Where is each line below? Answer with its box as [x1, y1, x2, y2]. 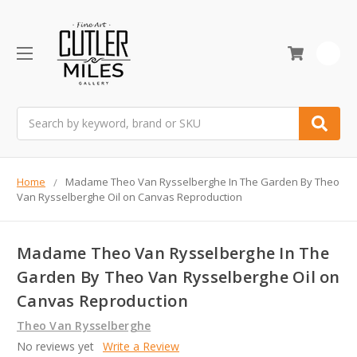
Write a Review [102, 339, 179, 355]
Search [17, 107, 52, 123]
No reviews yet [17, 339, 94, 355]
